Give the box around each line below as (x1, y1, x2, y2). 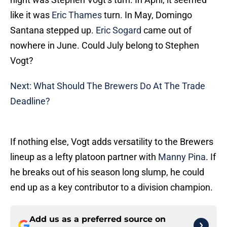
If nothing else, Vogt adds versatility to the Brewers (10, 136, 213, 147)
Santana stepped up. (10, 25, 96, 36)
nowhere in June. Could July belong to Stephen (10, 40, 199, 51)
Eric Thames (52, 10, 102, 21)
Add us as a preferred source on (29, 214, 166, 224)
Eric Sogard (96, 25, 141, 36)
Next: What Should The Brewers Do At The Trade (10, 81, 205, 92)
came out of (141, 25, 192, 36)
